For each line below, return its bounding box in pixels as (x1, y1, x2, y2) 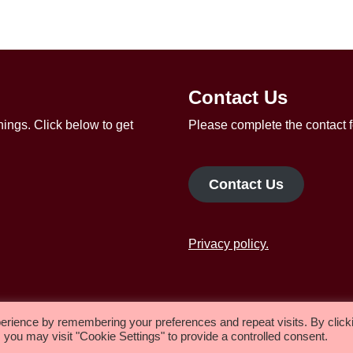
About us (299, 310, 348, 323)
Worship (230, 310, 277, 323)
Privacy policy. (188, 237, 269, 251)
